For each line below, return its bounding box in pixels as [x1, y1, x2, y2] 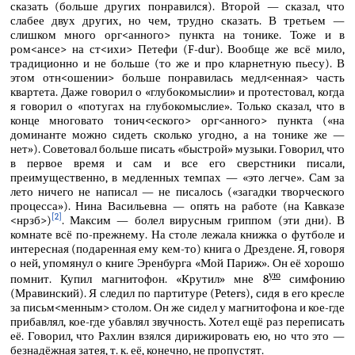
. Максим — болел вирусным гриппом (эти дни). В [61, 212, 345, 227]
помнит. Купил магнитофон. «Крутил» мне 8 [10, 271, 269, 286]
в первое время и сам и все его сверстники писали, [10, 155, 345, 170]
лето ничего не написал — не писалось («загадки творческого [10, 184, 345, 199]
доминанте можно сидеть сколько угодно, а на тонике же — [10, 127, 345, 142]
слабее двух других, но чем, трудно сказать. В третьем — [10, 13, 345, 28]
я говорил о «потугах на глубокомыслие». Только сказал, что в [10, 98, 345, 113]
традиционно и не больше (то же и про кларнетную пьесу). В [10, 55, 345, 71]
